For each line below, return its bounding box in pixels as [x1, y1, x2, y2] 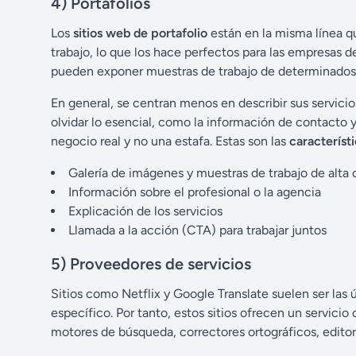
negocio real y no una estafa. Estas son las [51, 133, 289, 149]
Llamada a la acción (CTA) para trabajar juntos [68, 222, 327, 238]
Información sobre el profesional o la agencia [68, 184, 321, 200]
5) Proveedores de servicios [51, 254, 251, 274]
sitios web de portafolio [73, 25, 207, 41]
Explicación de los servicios [68, 203, 222, 219]
